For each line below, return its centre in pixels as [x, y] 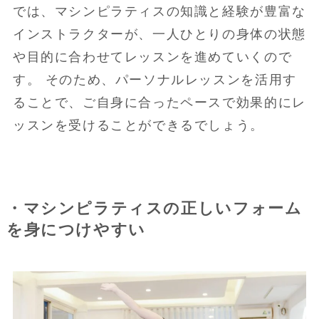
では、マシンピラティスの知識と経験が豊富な [159, 11]
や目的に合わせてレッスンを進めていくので [152, 57]
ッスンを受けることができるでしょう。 [138, 125]
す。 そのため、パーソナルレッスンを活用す [155, 79]
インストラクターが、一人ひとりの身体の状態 [159, 34]
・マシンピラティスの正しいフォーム [154, 208]
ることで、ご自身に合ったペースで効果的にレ [159, 102]
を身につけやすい [76, 230]
